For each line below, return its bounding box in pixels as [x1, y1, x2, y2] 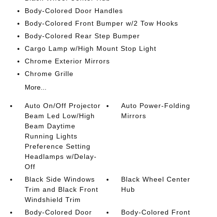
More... [24, 83, 46, 91]
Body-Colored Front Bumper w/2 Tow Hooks [24, 19, 178, 27]
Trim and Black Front [24, 186, 98, 193]
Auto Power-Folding [121, 102, 191, 109]
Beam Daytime [24, 122, 76, 130]
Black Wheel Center [121, 175, 191, 183]
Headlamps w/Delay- [24, 153, 97, 160]
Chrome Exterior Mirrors [24, 57, 110, 65]
